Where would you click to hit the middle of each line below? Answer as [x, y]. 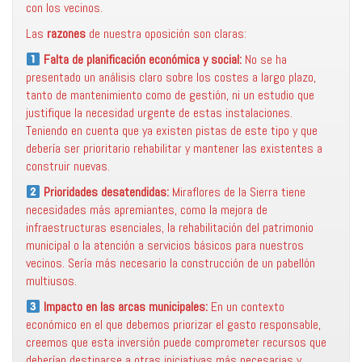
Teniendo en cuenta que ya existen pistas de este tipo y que [172, 130]
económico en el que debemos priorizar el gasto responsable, [173, 324]
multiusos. [51, 281]
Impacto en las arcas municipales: [126, 307]
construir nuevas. [68, 166]
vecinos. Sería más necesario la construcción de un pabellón [170, 263]
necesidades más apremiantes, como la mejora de [147, 210]
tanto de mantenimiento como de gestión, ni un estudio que [170, 95]
